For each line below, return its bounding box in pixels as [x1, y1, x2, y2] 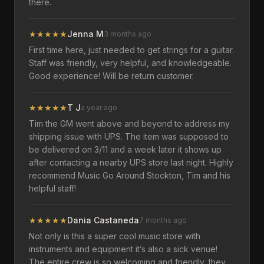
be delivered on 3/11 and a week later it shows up [29, 144, 222, 154]
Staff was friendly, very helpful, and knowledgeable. [29, 58, 232, 68]
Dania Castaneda [67, 215, 139, 225]
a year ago [81, 103, 117, 112]
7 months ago [139, 216, 187, 225]
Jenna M [67, 29, 104, 39]
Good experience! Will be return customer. [29, 71, 194, 81]
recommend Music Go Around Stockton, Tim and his [29, 170, 230, 180]
